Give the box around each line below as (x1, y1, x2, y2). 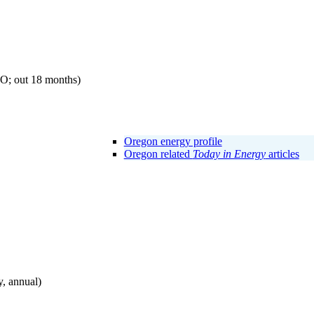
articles (265, 147, 299, 160)
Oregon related (123, 147, 193, 160)
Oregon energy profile (123, 135, 222, 147)
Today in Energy (192, 147, 266, 160)
